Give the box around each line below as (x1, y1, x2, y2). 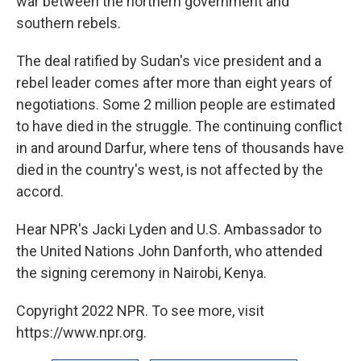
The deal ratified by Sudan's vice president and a (16, 52, 322, 69)
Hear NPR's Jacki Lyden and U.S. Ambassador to (16, 221, 322, 238)
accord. (16, 183, 64, 200)
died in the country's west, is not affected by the (16, 161, 323, 178)
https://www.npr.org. (16, 324, 147, 341)
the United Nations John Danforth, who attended (16, 243, 322, 259)
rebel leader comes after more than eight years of (16, 74, 333, 91)
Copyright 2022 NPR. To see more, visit (16, 302, 264, 319)
